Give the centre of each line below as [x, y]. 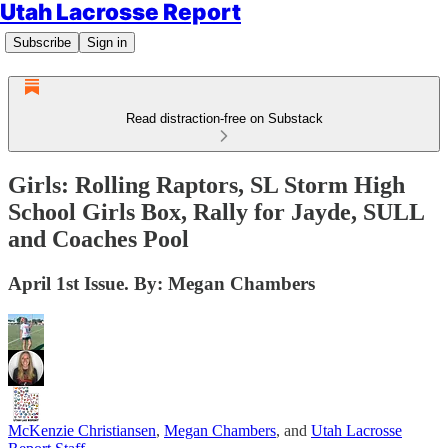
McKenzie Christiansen [82, 430]
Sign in [107, 42]
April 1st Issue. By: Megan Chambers [161, 283]
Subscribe [42, 42]
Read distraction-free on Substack [224, 118]
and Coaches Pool [98, 238]
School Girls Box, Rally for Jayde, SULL [216, 211]
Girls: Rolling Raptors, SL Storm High [206, 184]
